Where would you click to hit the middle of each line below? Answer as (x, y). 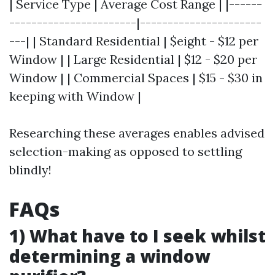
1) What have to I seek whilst (137, 236)
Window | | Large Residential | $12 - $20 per (133, 59)
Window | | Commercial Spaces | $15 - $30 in (136, 78)
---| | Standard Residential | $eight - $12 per (134, 41)
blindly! (30, 170)
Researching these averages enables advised (137, 133)
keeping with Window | (75, 96)
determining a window (110, 256)
